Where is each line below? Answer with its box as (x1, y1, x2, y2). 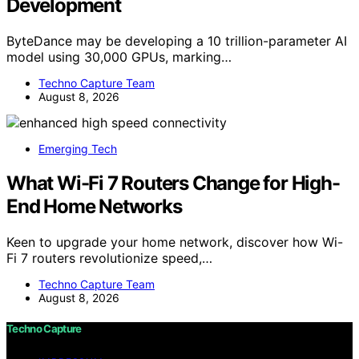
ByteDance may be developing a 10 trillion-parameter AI (6, 32, 347, 49)
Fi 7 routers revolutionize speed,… (6, 249, 212, 266)
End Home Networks (6, 194, 182, 218)
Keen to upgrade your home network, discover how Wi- (6, 233, 343, 250)
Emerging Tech (38, 141, 117, 155)
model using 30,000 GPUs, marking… (6, 48, 232, 65)
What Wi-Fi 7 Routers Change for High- (6, 171, 340, 195)
